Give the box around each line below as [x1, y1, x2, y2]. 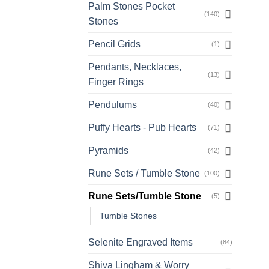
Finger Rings [88, 77, 144, 88]
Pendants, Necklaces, [88, 62, 181, 73]
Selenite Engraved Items [88, 237, 193, 248]
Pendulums [88, 100, 137, 110]
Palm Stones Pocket [88, 1, 175, 12]
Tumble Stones [100, 211, 157, 221]
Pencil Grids [88, 39, 141, 50]
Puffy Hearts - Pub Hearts [88, 122, 196, 133]
